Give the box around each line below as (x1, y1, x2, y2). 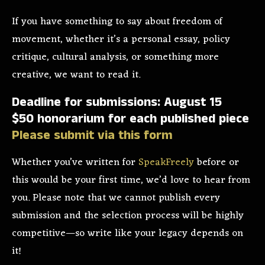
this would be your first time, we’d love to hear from (12, 172, 250, 190)
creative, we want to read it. (12, 66, 140, 85)
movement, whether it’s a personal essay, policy (12, 31, 230, 49)
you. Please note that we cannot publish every (12, 189, 220, 208)
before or (194, 154, 239, 172)
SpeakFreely (138, 154, 194, 172)
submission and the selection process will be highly (12, 207, 244, 225)
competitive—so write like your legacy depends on (12, 225, 243, 243)
